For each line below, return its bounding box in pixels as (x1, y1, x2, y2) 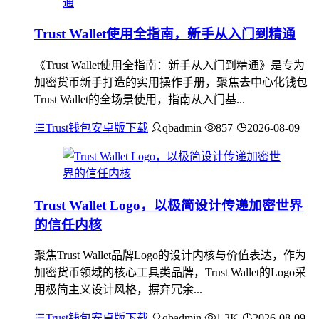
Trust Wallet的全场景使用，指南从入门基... (34, 93, 245, 105)
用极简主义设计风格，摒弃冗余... (34, 283, 202, 296)
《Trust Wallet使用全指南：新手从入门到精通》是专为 (34, 59, 305, 71)
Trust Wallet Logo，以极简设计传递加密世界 (34, 197, 303, 213)
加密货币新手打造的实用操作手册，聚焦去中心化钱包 (34, 76, 308, 88)
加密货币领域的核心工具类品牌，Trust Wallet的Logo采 (34, 266, 306, 279)
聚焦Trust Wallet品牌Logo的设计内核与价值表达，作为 (34, 249, 306, 262)
